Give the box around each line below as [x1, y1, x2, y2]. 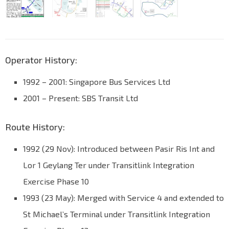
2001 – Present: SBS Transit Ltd [23, 93, 138, 103]
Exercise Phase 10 [23, 176, 89, 187]
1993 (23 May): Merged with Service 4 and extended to [23, 193, 224, 203]
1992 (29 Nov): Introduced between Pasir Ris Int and [23, 144, 215, 154]
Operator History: [5, 54, 77, 66]
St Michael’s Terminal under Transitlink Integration [23, 209, 210, 219]
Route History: [5, 121, 65, 133]
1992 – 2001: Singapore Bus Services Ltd [23, 77, 170, 87]
